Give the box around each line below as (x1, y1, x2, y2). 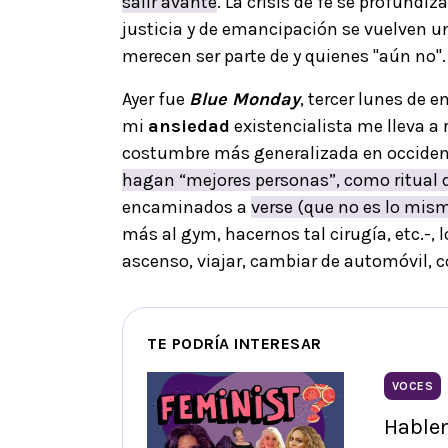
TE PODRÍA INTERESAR (147, 333, 322, 353)
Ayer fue (122, 87, 189, 110)
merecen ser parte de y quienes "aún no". (122, 44, 446, 67)
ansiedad (148, 114, 230, 137)
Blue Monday (189, 87, 300, 110)
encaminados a (122, 195, 251, 218)
